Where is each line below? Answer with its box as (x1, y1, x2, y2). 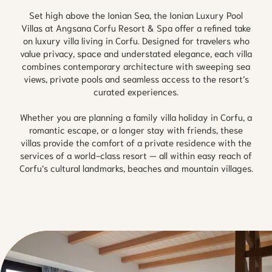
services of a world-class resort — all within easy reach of (20, 148, 252, 161)
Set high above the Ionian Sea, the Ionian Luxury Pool (29, 8, 243, 21)
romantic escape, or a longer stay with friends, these (29, 123, 243, 135)
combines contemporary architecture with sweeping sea (22, 59, 250, 72)
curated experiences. (93, 84, 178, 97)
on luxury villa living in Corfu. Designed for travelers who (22, 33, 250, 46)
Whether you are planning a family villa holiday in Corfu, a (20, 110, 252, 123)
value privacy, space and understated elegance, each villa (20, 46, 252, 59)
